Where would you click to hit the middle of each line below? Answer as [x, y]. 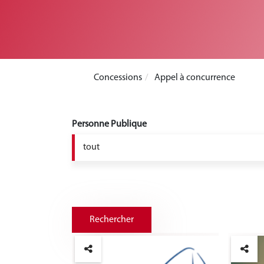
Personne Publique [109, 125]
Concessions [118, 78]
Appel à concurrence [194, 78]
